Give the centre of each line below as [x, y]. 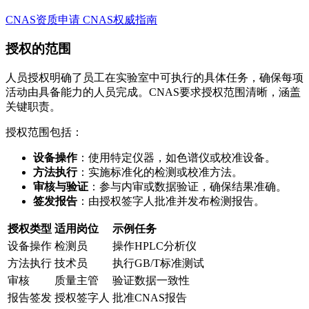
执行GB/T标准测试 [158, 263]
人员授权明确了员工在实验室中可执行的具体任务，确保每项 [154, 78]
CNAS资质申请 [43, 19]
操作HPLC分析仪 [154, 246]
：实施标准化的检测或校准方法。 [160, 172]
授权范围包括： [44, 132]
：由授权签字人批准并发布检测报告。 [171, 201]
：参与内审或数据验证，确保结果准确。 [188, 187]
